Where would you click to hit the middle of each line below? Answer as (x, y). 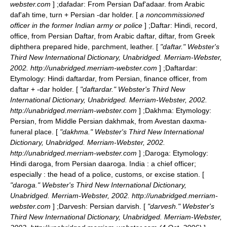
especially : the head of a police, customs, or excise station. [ (107, 174)
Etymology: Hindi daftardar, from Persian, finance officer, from (109, 79)
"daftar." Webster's (189, 47)
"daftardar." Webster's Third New (131, 89)
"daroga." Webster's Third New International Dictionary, (98, 185)
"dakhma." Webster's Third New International (131, 132)
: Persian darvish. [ (116, 206)
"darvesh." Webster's (180, 206)
